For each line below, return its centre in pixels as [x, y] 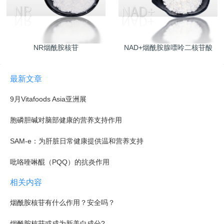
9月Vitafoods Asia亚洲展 [48, 99]
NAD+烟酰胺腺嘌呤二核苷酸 [168, 48]
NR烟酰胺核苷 [56, 48]
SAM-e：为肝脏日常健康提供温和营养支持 [77, 141]
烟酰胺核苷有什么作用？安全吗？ [62, 203]
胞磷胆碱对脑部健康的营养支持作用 [66, 120]
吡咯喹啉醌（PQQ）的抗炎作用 [60, 162]
